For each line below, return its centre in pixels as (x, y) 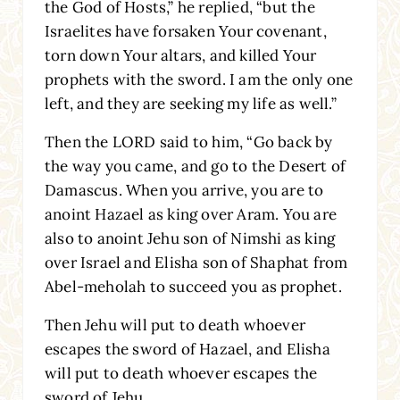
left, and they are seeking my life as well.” (190, 103)
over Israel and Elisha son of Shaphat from (196, 262)
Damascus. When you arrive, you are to (184, 190)
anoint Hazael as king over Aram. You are (190, 214)
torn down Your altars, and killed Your (180, 55)
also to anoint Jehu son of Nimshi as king (190, 238)
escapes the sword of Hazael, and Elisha (187, 349)
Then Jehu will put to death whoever (175, 325)
